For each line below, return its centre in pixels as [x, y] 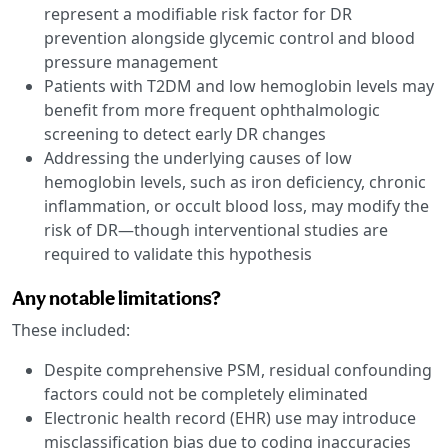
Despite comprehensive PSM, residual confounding [238, 369]
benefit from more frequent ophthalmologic [212, 109]
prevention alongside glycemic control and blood [229, 37]
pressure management [131, 61]
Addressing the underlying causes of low [198, 157]
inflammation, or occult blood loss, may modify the [236, 205]
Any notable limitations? [116, 297]
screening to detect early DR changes [185, 133]
